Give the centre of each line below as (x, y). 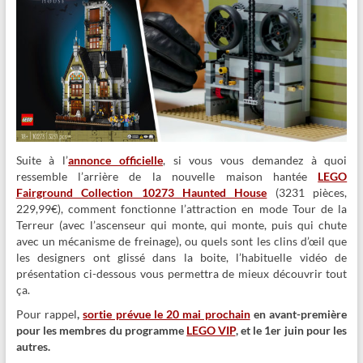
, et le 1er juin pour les (291, 331)
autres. (33, 347)
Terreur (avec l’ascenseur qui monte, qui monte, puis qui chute (181, 225)
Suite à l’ (42, 160)
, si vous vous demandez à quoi (255, 160)
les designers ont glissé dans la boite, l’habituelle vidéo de (181, 258)
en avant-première (299, 314)
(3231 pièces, (307, 193)
